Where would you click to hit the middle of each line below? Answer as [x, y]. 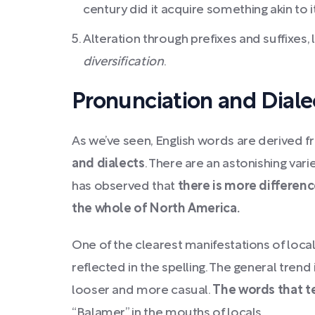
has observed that [125, 187]
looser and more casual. [142, 291]
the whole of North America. [156, 209]
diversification [123, 62]
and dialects [108, 164]
